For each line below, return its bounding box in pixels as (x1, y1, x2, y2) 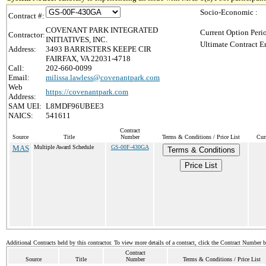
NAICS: (8, 111, 33, 120)
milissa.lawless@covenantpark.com (46, 73, 160, 82)
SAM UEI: (8, 102, 42, 110)
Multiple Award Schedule (34, 144, 94, 150)
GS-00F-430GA (110, 144, 149, 150)
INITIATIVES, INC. (46, 35, 107, 44)
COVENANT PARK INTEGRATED (46, 26, 158, 34)
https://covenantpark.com (46, 87, 128, 96)
